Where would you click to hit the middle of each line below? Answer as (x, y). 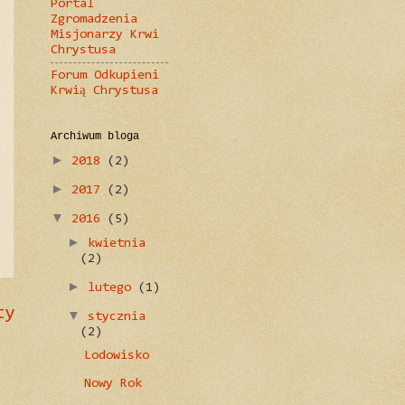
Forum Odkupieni (105, 76)
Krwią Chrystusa (104, 91)
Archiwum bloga (95, 137)
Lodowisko (116, 355)
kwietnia (116, 244)
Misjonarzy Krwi (105, 34)
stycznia (116, 317)
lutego (113, 288)
